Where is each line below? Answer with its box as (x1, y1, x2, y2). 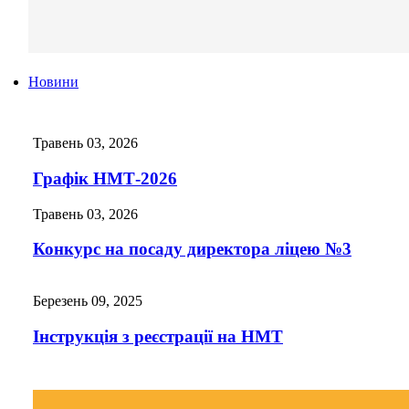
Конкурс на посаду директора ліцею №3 (33, 239, 351, 259)
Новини (28, 74, 79, 90)
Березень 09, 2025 (33, 293, 142, 309)
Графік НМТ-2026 (33, 168, 177, 188)
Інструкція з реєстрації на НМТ (33, 326, 283, 346)
